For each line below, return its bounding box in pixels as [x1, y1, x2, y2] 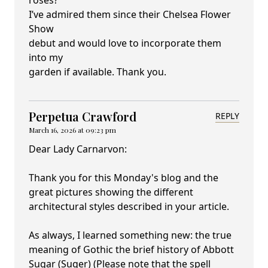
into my [29, 51, 63, 65]
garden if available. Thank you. [29, 65, 166, 79]
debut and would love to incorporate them [29, 36, 221, 50]
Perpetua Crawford [29, 108, 136, 125]
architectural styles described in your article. [29, 200, 229, 214]
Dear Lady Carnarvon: [29, 142, 127, 156]
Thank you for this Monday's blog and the [29, 171, 218, 185]
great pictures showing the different [29, 185, 193, 199]
